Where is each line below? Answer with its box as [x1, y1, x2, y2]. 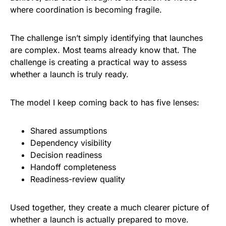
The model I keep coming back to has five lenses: [10, 97, 199, 108]
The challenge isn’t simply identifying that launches [10, 33, 203, 43]
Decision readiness [30, 150, 104, 160]
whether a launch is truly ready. [10, 69, 129, 80]
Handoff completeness [30, 162, 119, 173]
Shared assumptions [30, 126, 109, 136]
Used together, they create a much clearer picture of [10, 202, 209, 213]
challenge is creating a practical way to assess [10, 57, 187, 68]
